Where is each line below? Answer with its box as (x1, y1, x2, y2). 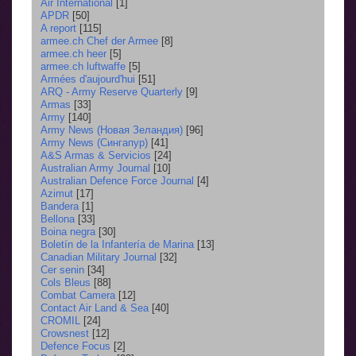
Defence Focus (41, 339, 110, 352)
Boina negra (41, 225, 95, 238)
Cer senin (41, 263, 84, 276)
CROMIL (41, 314, 80, 327)
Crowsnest (41, 327, 89, 339)
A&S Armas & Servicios (41, 149, 151, 161)
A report (41, 21, 76, 34)
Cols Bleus (41, 276, 91, 288)
